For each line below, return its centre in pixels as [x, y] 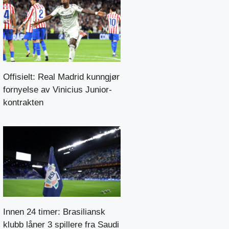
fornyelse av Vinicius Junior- [58, 89]
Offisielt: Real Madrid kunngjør [61, 77]
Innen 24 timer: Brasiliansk [54, 212]
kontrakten [23, 102]
